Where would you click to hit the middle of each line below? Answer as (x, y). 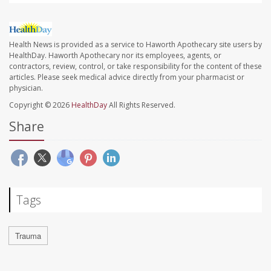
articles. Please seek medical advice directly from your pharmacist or (127, 77)
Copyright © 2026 (40, 105)
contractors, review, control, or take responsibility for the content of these (135, 67)
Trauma (28, 236)
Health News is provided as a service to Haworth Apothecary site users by (135, 45)
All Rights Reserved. (141, 105)
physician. (26, 88)
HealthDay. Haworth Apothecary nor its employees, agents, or (115, 56)
